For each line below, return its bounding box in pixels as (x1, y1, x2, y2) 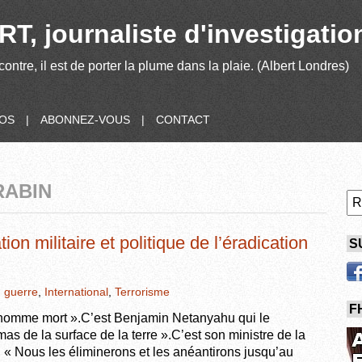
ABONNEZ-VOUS (40, 113, 130, 126)
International (44, 284, 108, 298)
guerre (4, 284, 38, 298)
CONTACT (156, 113, 210, 126)
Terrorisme (115, 284, 170, 298)
